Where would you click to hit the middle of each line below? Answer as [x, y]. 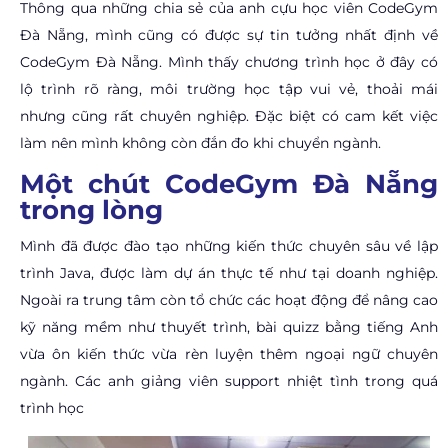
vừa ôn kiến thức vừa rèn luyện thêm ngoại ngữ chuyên [229, 353]
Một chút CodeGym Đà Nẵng [229, 183]
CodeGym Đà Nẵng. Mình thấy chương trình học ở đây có [229, 61]
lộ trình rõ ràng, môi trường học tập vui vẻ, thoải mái [229, 88]
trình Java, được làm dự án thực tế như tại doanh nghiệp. [229, 272]
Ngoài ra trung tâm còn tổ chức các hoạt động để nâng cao [229, 299]
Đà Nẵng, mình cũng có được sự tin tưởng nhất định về [229, 34]
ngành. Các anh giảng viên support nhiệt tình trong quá [229, 380]
